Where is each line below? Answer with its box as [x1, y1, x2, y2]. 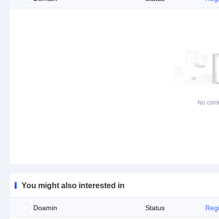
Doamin [33, 204, 57, 212]
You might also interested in [22, 181, 125, 190]
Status [145, 204, 165, 212]
